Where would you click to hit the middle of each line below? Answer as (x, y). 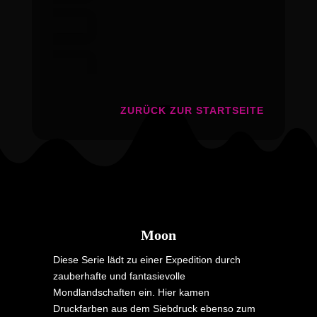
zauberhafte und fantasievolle (119, 276)
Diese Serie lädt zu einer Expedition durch (146, 259)
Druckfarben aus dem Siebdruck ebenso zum (154, 308)
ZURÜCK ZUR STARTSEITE (192, 110)
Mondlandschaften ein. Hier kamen (131, 292)
